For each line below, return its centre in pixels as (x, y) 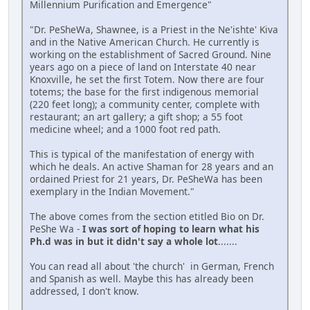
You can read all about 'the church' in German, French (152, 266)
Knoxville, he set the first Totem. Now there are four (147, 80)
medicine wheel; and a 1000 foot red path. (125, 129)
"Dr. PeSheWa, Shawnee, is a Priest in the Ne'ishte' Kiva (154, 30)
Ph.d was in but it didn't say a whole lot (124, 241)
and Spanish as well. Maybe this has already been (142, 279)
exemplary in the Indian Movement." (112, 192)
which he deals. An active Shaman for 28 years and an (152, 167)
